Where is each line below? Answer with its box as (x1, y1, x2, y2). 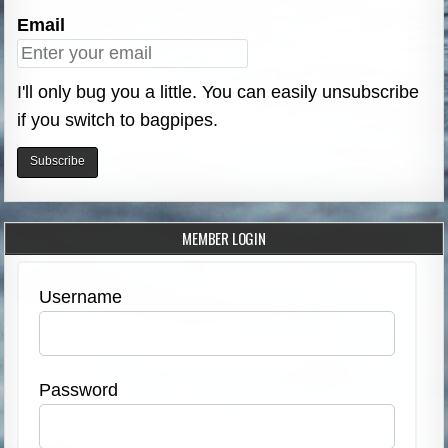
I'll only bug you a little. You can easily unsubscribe (17, 82, 420, 103)
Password (39, 379, 119, 400)
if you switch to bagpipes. (17, 110, 219, 131)
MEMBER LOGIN (182, 226, 266, 249)
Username (39, 286, 123, 307)
